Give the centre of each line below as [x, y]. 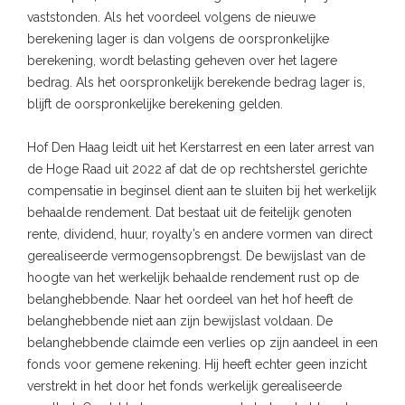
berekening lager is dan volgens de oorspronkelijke [178, 39]
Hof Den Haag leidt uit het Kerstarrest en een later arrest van [201, 148]
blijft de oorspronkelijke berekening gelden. [155, 104]
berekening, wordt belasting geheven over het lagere [182, 61]
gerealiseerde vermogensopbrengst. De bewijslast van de [196, 256]
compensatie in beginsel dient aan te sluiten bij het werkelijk [202, 191]
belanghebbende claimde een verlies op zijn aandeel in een [202, 343]
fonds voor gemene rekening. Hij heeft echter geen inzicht [197, 365]
